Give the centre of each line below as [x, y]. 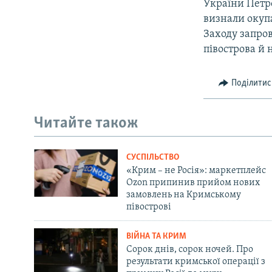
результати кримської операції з [195, 262]
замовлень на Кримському [183, 195]
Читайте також [86, 123]
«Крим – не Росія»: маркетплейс [196, 171]
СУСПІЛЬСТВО [152, 158]
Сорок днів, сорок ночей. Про [189, 250]
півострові [148, 207]
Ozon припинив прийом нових [193, 183]
